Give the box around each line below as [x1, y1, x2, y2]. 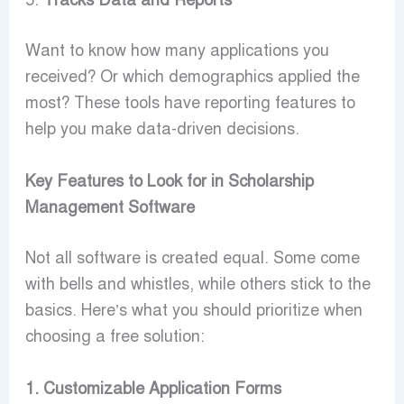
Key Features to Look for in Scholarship [24, 171, 314, 192]
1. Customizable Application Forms [24, 379, 281, 399]
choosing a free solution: [24, 326, 205, 347]
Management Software [24, 197, 195, 218]
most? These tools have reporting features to [24, 93, 355, 114]
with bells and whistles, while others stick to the [24, 274, 371, 295]
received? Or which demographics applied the [24, 67, 360, 87]
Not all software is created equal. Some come [24, 248, 360, 269]
